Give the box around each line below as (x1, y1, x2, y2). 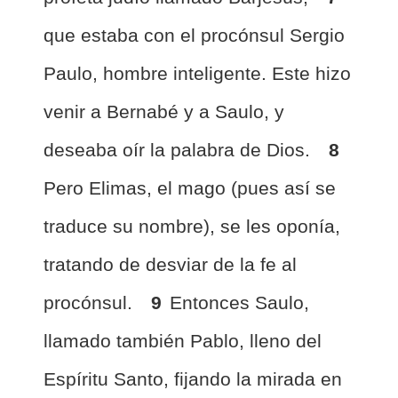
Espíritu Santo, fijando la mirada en (44, 369, 342, 389)
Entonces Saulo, (170, 292, 309, 313)
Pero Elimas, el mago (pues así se (44, 178, 336, 198)
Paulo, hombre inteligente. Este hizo (44, 63, 351, 84)
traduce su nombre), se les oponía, (44, 216, 340, 236)
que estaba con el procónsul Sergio (44, 25, 345, 45)
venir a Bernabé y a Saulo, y (44, 101, 284, 122)
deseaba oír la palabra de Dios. (44, 139, 315, 160)
